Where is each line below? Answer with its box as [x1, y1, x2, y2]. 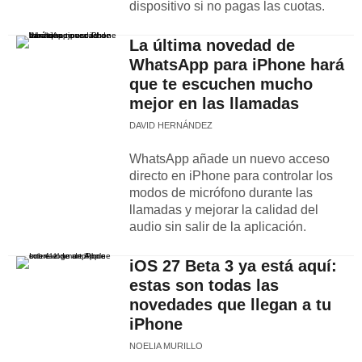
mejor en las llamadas [129, 95, 299, 112]
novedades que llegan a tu [129, 296, 331, 314]
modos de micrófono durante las [129, 186, 313, 200]
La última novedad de [129, 36, 295, 54]
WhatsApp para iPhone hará [129, 56, 344, 74]
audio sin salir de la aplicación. [129, 220, 306, 234]
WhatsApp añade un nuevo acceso [129, 152, 330, 166]
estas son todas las [129, 276, 279, 294]
